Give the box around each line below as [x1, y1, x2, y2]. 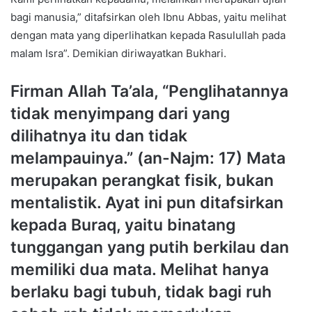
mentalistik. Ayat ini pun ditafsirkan [10, 192, 283, 212]
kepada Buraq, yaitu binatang [10, 214, 235, 235]
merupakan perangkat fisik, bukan [10, 170, 274, 190]
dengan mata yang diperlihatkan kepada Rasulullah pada [10, 28, 286, 42]
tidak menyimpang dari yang [10, 103, 230, 123]
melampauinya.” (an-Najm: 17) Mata [10, 148, 286, 168]
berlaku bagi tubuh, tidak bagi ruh [10, 281, 272, 302]
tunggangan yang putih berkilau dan [10, 237, 289, 257]
